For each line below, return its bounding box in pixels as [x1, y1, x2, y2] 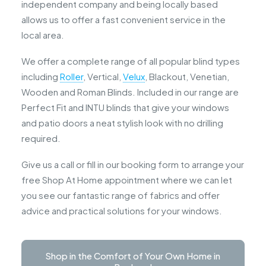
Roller [60, 71, 83, 82]
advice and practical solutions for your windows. [21, 205, 222, 216]
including [21, 71, 60, 82]
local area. [21, 29, 64, 40]
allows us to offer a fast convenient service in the [21, 14, 226, 25]
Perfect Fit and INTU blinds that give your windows [21, 102, 229, 113]
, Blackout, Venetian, [145, 71, 229, 82]
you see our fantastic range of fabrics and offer [21, 189, 220, 201]
